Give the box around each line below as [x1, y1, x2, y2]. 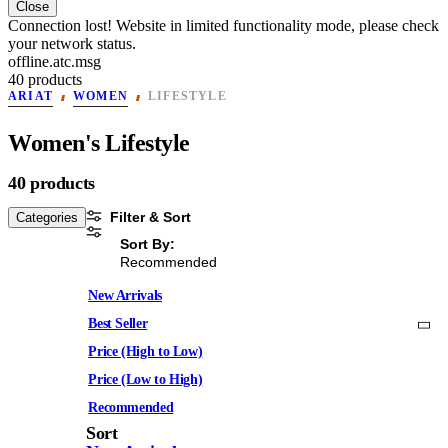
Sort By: [119, 235, 175, 252]
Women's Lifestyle [8, 129, 190, 156]
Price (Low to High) [88, 372, 203, 388]
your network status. [8, 34, 136, 52]
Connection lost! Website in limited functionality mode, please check [8, 16, 439, 34]
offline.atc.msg [8, 52, 101, 70]
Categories [16, 209, 78, 225]
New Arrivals [88, 288, 162, 304]
